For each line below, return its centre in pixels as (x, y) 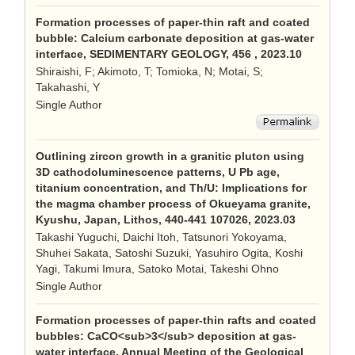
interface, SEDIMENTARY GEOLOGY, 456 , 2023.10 (169, 54)
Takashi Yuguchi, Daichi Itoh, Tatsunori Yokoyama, (161, 237)
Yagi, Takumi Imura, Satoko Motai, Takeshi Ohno (157, 269)
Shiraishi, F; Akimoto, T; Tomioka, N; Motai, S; (149, 71)
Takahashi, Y (68, 87)
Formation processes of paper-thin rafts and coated (176, 320)
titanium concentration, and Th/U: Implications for (171, 188)
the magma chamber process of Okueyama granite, (173, 204)
